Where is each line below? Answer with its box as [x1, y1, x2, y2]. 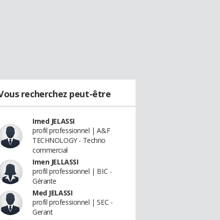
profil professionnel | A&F [32, 126, 110, 135]
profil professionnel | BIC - [32, 166, 112, 176]
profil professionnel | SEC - [32, 197, 113, 207]
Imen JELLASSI [32, 157, 79, 166]
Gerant [32, 207, 53, 217]
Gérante [32, 176, 57, 186]
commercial [32, 145, 68, 155]
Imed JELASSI [32, 116, 75, 126]
